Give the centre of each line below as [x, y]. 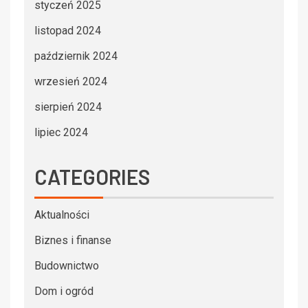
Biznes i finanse [73, 240]
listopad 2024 [68, 30]
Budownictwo [67, 265]
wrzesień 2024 [71, 81]
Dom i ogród [64, 291]
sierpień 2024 [68, 107]
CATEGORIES [92, 176]
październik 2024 [76, 56]
